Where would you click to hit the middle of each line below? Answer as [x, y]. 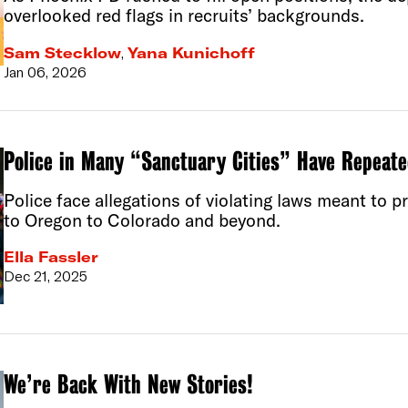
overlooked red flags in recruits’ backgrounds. [184, 15]
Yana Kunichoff [191, 52]
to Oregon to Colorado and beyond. [142, 220]
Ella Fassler [51, 257]
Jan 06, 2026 [45, 71]
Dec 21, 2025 [45, 276]
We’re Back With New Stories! [128, 384]
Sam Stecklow [62, 52]
